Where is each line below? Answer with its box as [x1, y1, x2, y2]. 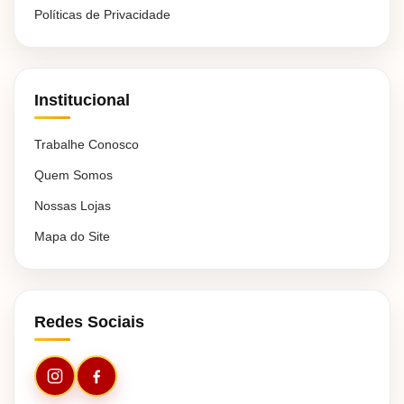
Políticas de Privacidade [34, 6, 170, 22]
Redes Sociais [34, 312, 144, 331]
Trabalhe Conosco [34, 136, 139, 151]
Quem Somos [34, 167, 113, 182]
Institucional [34, 90, 130, 109]
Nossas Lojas [34, 197, 111, 213]
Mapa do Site [34, 228, 110, 243]
